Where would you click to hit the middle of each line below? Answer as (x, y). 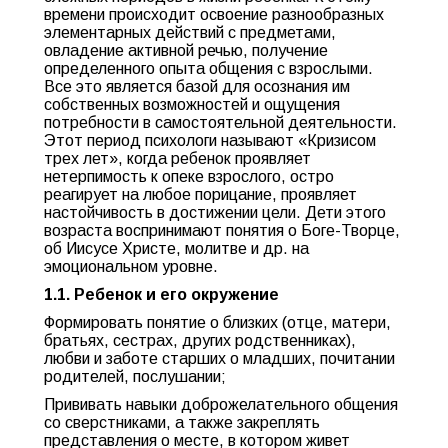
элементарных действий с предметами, (190, 32)
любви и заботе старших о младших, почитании (219, 358)
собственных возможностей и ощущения (192, 104)
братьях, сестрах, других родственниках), (200, 340)
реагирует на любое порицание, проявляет (200, 194)
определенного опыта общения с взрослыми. (208, 68)
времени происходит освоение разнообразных (214, 14)
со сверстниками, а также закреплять (182, 422)
